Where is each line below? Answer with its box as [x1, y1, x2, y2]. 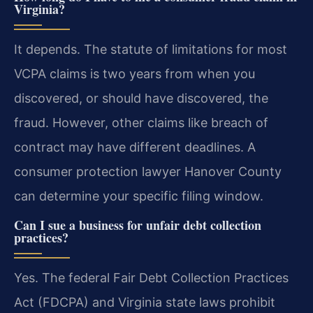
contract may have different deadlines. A [14, 140, 256, 155]
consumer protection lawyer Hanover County [14, 164, 282, 180]
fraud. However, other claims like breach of [14, 115, 268, 131]
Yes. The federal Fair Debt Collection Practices [14, 270, 289, 285]
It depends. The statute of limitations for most [14, 42, 287, 57]
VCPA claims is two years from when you [14, 66, 255, 82]
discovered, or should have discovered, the [14, 91, 268, 106]
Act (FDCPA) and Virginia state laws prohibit [14, 294, 275, 310]
